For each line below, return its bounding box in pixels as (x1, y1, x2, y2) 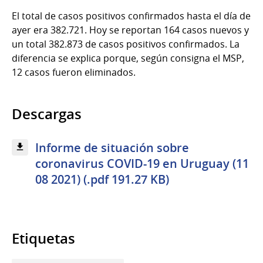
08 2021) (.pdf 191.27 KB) (35, 171, 169, 188)
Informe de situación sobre (35, 140, 189, 156)
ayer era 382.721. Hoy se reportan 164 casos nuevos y (12, 23, 249, 37)
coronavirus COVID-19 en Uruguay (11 (35, 156, 249, 172)
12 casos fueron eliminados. (12, 66, 136, 79)
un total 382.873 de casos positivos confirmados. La (12, 38, 240, 51)
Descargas (12, 104, 82, 124)
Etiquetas (12, 228, 75, 248)
